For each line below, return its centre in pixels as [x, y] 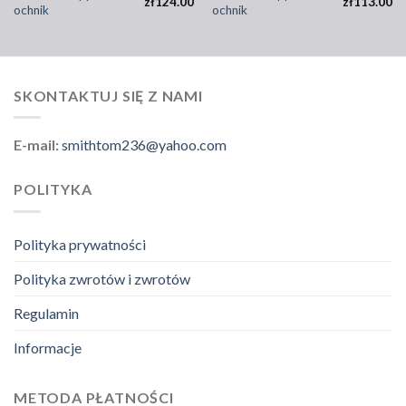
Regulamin [46, 313]
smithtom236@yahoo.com [144, 145]
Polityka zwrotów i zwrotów [102, 278]
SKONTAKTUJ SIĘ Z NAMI [108, 95]
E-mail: [38, 145]
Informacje [48, 347]
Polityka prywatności [80, 244]
